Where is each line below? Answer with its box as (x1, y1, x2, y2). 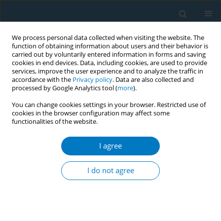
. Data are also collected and (112, 75, 194, 84)
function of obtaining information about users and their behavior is (12, 42, 208, 50)
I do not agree (87, 165, 134, 176)
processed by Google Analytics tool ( (12, 84, 117, 92)
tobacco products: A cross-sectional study (7, 199, 181, 212)
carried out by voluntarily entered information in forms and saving (12, 50, 206, 59)
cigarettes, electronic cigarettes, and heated (7, 187, 187, 200)
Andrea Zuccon (55, 117, 147, 137)
